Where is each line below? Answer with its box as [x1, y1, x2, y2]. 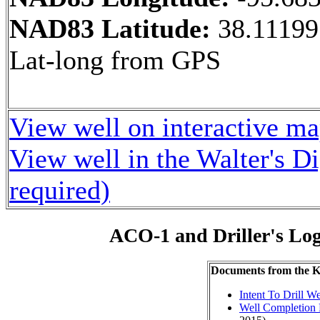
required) [9, 175, 110, 205]
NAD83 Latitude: [9, 14, 218, 44]
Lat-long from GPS [9, 45, 221, 75]
